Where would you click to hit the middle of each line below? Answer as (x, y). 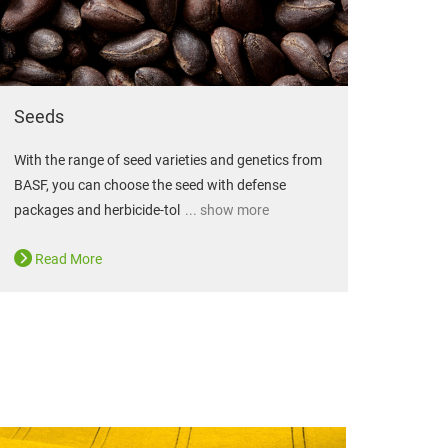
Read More (67, 259)
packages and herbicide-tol (97, 210)
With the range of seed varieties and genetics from (168, 160)
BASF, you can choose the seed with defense (150, 185)
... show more (225, 210)
